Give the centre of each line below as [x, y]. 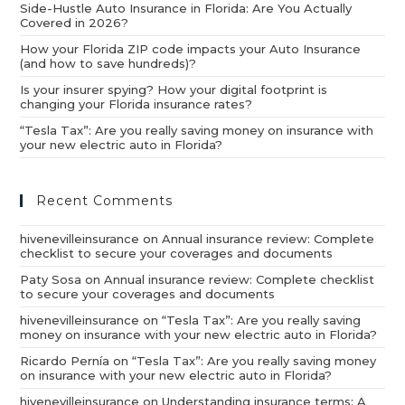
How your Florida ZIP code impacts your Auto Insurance [191, 49]
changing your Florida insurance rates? [137, 104]
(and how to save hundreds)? [108, 64]
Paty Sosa [51, 280]
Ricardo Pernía [65, 361]
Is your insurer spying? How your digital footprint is [174, 90]
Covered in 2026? [75, 23]
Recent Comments [105, 201]
